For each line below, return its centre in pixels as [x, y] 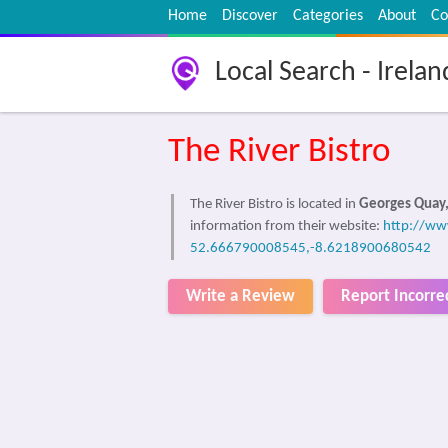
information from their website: [286, 226]
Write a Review [240, 296]
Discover [250, 16]
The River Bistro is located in [274, 204]
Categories [328, 16]
